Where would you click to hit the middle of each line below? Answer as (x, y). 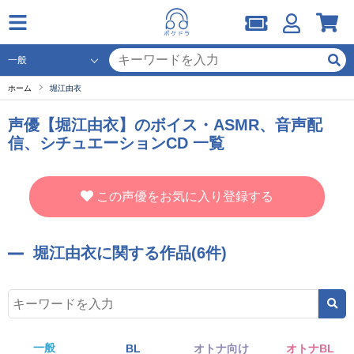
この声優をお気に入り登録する (185, 196)
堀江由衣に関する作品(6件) (130, 253)
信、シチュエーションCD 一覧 (116, 143)
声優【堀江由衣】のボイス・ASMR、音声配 (165, 125)
